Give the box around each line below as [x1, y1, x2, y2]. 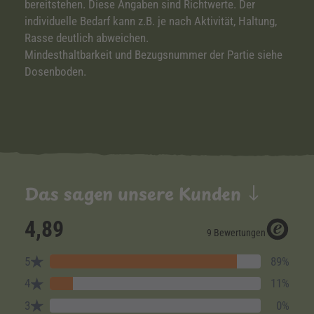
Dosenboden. [25, 64, 86, 78]
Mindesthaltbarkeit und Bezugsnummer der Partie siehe [25, 48, 282, 62]
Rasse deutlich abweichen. [25, 31, 149, 45]
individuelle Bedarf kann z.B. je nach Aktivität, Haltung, [25, 14, 277, 28]
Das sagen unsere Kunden [25, 181, 246, 206]
